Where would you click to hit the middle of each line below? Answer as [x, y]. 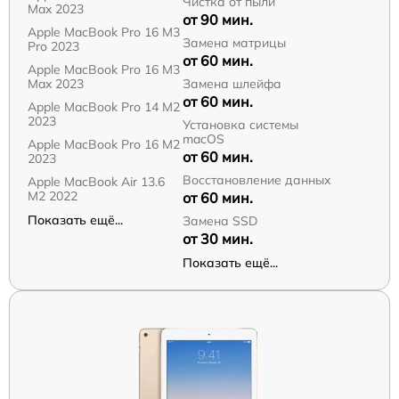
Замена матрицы [234, 43]
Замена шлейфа [232, 84]
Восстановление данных [256, 180]
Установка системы [240, 125]
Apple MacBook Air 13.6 [96, 182]
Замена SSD [220, 221]
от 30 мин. [217, 239]
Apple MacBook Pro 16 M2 [104, 144]
